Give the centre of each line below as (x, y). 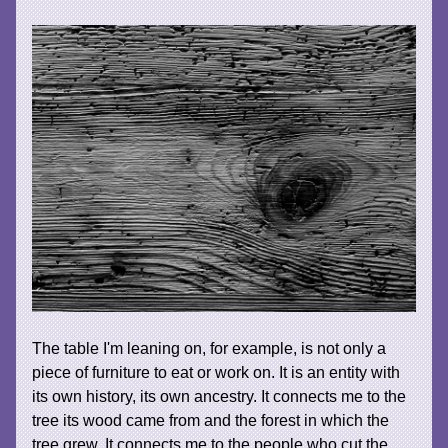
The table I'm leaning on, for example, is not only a (209, 348)
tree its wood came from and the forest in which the (211, 420)
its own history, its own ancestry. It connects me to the (219, 396)
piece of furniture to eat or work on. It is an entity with (216, 372)
